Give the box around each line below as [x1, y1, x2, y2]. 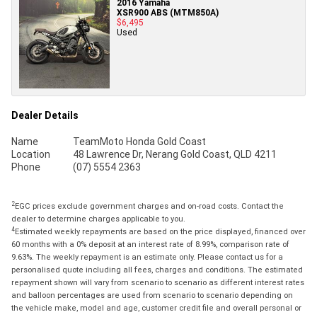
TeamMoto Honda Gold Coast [72, 135, 206, 149]
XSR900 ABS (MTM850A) [117, 7, 219, 18]
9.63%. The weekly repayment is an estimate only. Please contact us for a [11, 252, 283, 263]
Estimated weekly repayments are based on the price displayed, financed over [15, 226, 306, 237]
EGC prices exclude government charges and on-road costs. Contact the [15, 201, 284, 212]
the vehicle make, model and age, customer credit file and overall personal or [11, 303, 301, 313]
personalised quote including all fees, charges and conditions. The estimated [11, 265, 303, 275]
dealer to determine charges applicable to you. [11, 214, 185, 224]
